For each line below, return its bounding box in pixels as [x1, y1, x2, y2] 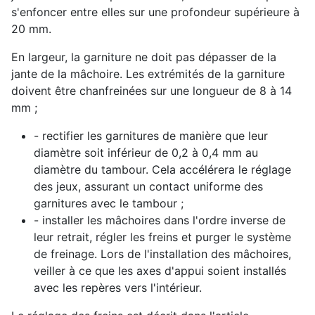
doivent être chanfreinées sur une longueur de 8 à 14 [11, 83, 292, 98]
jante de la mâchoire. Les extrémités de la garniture [11, 66, 285, 81]
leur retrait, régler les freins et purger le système [34, 229, 291, 244]
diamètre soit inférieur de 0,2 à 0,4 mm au [34, 145, 258, 160]
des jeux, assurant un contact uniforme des [34, 179, 263, 193]
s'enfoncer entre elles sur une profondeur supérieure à [11, 4, 300, 19]
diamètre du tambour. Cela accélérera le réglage [34, 162, 291, 176]
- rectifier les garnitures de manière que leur [34, 128, 268, 143]
